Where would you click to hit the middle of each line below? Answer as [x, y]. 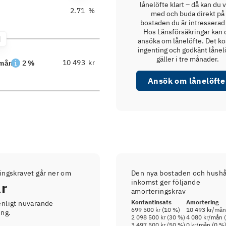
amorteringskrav [159, 191]
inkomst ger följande [166, 182]
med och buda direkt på [188, 14]
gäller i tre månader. [188, 59]
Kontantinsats [152, 202]
